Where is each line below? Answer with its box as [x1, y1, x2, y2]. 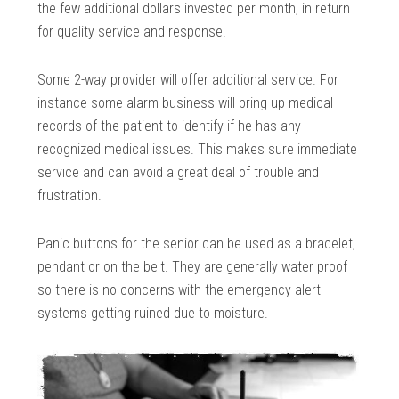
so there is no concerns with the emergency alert [37, 281, 322, 298]
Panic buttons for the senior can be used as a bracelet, [37, 234, 356, 252]
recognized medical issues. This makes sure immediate [37, 140, 358, 158]
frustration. [37, 186, 102, 204]
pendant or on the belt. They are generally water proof [37, 257, 348, 275]
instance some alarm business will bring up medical [37, 94, 334, 111]
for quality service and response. [37, 22, 227, 40]
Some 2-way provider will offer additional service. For [37, 70, 339, 88]
